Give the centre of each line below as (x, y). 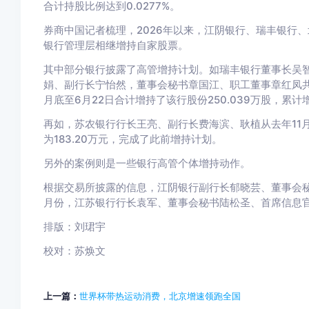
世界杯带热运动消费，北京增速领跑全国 (160, 296)
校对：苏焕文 (74, 251)
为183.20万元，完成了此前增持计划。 (132, 139)
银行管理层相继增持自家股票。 (116, 45)
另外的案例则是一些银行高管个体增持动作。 (147, 163)
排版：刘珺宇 (74, 227)
